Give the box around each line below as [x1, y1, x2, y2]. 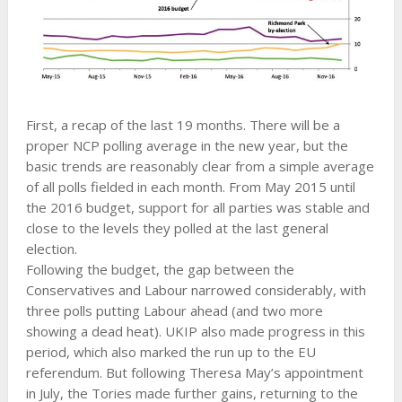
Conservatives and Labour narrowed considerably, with [25, 280, 366, 299]
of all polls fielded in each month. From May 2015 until [25, 177, 355, 196]
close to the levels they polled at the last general [25, 218, 328, 237]
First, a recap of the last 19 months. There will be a [25, 115, 340, 134]
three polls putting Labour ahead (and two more [25, 301, 323, 319]
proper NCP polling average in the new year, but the [25, 135, 348, 154]
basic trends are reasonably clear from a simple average [25, 156, 374, 175]
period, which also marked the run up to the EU [25, 342, 316, 361]
